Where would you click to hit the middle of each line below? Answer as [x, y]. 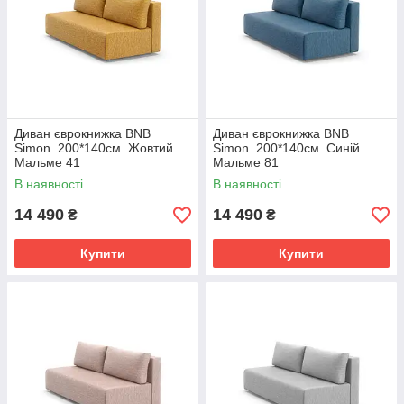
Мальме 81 [246, 162]
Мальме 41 [47, 162]
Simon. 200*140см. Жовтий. [96, 148]
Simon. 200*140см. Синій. [288, 148]
